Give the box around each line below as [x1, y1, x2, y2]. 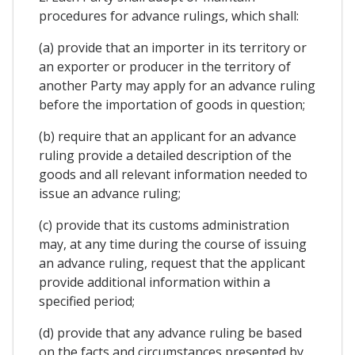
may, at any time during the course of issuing [39, 235, 307, 253]
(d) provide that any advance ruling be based [39, 323, 302, 342]
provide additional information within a [39, 273, 270, 291]
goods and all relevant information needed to [39, 165, 307, 183]
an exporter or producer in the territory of [39, 57, 291, 75]
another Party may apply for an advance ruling [39, 76, 315, 94]
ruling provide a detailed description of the [39, 146, 292, 164]
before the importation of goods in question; [39, 95, 305, 113]
